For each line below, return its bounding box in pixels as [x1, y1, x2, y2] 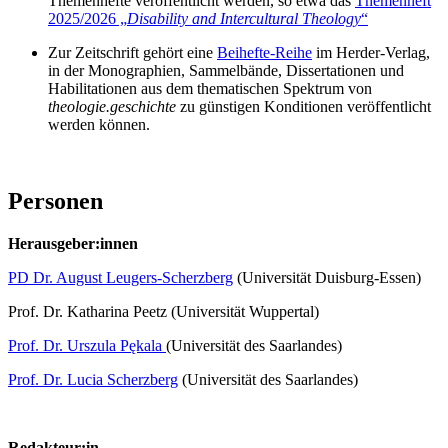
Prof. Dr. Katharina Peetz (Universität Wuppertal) [8, 302, 319, 320]
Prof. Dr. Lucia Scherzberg [8, 370, 178, 388]
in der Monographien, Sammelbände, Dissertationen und [48, 62, 404, 80]
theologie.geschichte [48, 98, 176, 116]
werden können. [48, 116, 150, 134]
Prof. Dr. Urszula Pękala [8, 336, 166, 354]
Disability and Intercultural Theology [127, 10, 361, 28]
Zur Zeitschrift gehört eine [48, 44, 217, 62]
